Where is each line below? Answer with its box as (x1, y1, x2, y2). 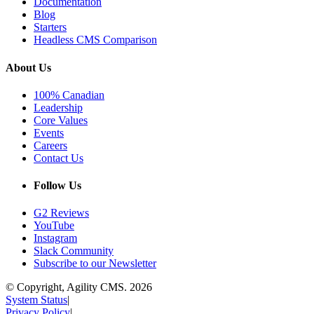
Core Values (34, 114, 88, 126)
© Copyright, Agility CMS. (6, 281, 127, 294)
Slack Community (34, 245, 114, 257)
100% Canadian (34, 88, 104, 101)
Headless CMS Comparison (34, 34, 157, 46)
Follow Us (34, 179, 81, 192)
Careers (34, 139, 67, 151)
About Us (6, 61, 51, 74)
